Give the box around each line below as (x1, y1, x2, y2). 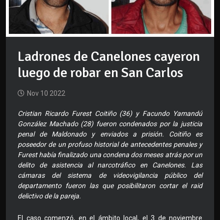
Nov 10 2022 (27, 89, 65, 98)
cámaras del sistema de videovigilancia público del (18, 171, 202, 180)
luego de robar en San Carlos (18, 64, 183, 82)
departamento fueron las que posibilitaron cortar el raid (18, 182, 202, 190)
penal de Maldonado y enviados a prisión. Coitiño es (18, 130, 202, 138)
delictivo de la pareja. (18, 192, 81, 200)
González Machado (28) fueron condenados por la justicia (18, 120, 202, 128)
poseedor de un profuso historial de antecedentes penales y (18, 140, 202, 149)
